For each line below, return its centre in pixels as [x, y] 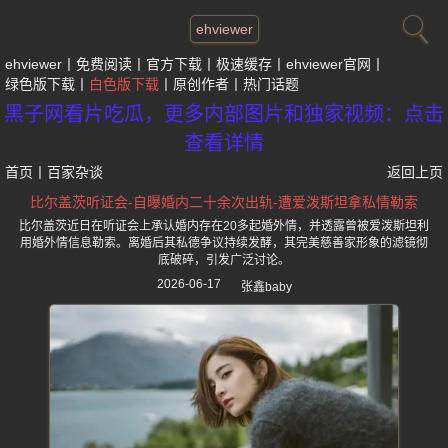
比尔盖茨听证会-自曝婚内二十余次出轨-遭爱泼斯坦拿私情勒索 [224, 202]
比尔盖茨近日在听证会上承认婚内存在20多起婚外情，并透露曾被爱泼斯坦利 [224, 226]
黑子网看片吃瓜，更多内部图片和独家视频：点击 [224, 114]
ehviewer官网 [328, 64]
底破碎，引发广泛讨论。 [224, 260]
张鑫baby [266, 287]
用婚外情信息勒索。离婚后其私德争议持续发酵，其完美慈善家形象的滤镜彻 [224, 243]
